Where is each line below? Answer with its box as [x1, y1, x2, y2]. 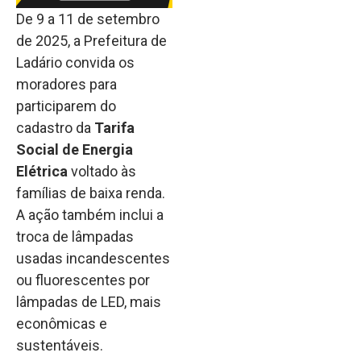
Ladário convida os [16, 54, 135, 71]
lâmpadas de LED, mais [16, 293, 161, 310]
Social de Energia [16, 141, 133, 158]
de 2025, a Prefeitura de [16, 32, 167, 49]
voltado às [68, 163, 136, 180]
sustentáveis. [16, 337, 103, 354]
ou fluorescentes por [16, 272, 150, 288]
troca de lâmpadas [16, 228, 134, 245]
